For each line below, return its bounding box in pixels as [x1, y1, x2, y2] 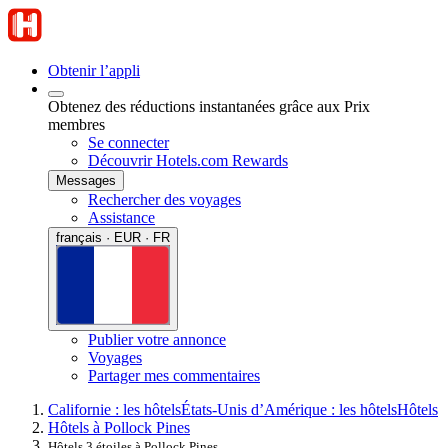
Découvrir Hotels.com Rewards [88, 152, 288, 169]
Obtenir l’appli [48, 62, 140, 79]
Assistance [88, 209, 155, 226]
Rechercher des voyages [88, 191, 241, 208]
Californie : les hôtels [48, 400, 181, 418]
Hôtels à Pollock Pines [48, 418, 190, 436]
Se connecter [88, 134, 169, 151]
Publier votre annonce [88, 330, 226, 348]
